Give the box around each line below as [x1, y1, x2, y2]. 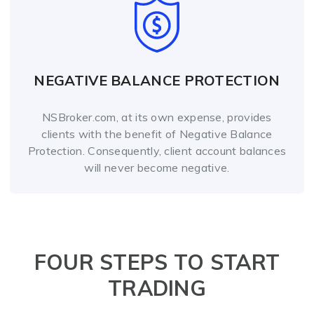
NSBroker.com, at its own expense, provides [42, 110, 272, 125]
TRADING [107, 275, 207, 302]
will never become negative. [84, 161, 230, 175]
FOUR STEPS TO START [34, 249, 280, 276]
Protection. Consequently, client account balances [27, 144, 287, 158]
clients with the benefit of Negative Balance [41, 127, 273, 142]
